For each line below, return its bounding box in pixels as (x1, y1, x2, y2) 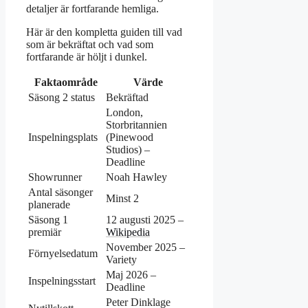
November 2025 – (106, 241, 185, 253)
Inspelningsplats (28, 131, 98, 143)
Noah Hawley (106, 170, 167, 183)
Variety (106, 253, 137, 265)
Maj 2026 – (106, 268, 156, 280)
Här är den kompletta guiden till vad (26, 25, 182, 38)
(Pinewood (106, 131, 153, 143)
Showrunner (28, 170, 82, 183)
